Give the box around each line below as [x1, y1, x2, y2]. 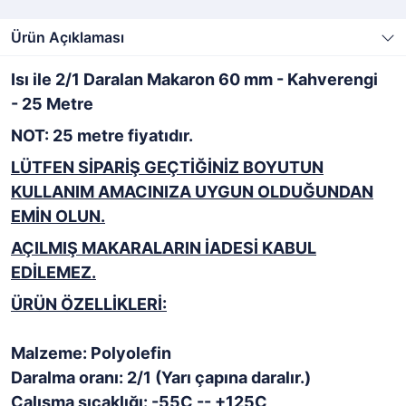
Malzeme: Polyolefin [11, 343, 171, 362]
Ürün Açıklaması [11, 28, 124, 46]
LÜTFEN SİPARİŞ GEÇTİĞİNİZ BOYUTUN [11, 158, 324, 177]
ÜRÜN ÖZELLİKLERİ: [11, 295, 167, 314]
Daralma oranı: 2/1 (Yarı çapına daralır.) [11, 368, 311, 387]
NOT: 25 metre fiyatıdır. [11, 126, 193, 145]
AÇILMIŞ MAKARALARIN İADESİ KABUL [11, 238, 316, 257]
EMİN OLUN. [11, 207, 105, 226]
